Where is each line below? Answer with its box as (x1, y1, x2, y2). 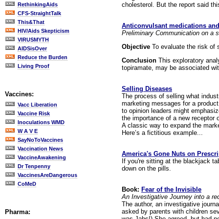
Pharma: (5, 208, 30, 216)
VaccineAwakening (18, 154, 66, 160)
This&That (18, 19, 44, 25)
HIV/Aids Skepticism (18, 28, 69, 34)
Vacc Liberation (18, 102, 57, 108)
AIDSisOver (18, 45, 47, 51)
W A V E (18, 128, 38, 134)
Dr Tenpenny (18, 163, 50, 169)
